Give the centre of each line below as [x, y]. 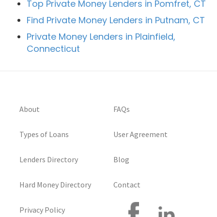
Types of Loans [44, 134]
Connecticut [53, 49]
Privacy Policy [42, 210]
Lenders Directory [49, 160]
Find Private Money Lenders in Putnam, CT [116, 20]
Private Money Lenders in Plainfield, [101, 37]
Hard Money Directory [55, 185]
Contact [127, 185]
